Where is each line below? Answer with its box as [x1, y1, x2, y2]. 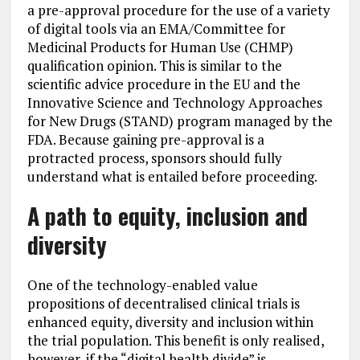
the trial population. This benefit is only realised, [27, 331, 324, 350]
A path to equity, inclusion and [27, 199, 308, 232]
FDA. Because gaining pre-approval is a [27, 130, 264, 149]
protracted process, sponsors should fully [27, 149, 282, 167]
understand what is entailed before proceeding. [27, 167, 317, 186]
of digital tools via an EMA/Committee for [27, 19, 285, 38]
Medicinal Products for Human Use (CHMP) [27, 38, 293, 56]
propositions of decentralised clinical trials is [27, 294, 300, 313]
